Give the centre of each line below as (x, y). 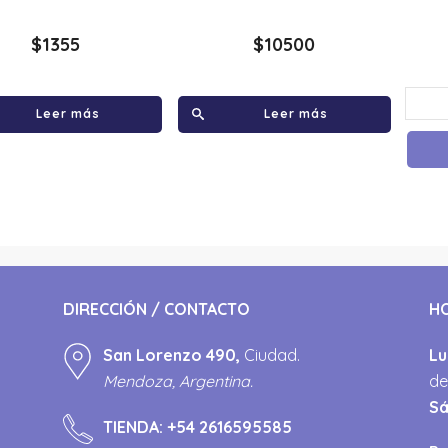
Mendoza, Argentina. (177, 380)
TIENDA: (134, 426)
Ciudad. (271, 354)
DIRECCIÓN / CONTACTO (156, 308)
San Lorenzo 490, (173, 354)
